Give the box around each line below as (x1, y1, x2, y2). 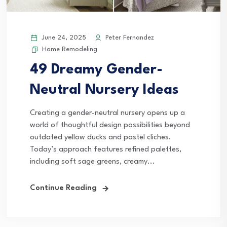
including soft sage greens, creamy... (30, 158, 155, 166)
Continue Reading (30, 184, 97, 192)
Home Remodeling (42, 46, 97, 53)
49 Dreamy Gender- (30, 62, 163, 77)
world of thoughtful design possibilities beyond (30, 121, 190, 129)
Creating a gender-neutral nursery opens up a (30, 109, 185, 117)
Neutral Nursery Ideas (30, 83, 179, 97)
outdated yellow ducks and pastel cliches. (30, 133, 171, 141)
